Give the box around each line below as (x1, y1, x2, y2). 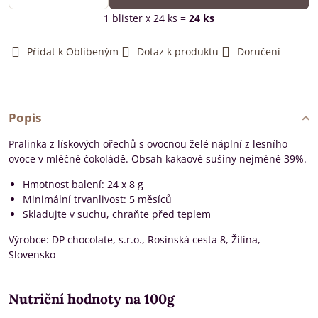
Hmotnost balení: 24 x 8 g (23, 177, 143, 191)
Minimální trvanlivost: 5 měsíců (23, 192, 172, 206)
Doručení (237, 45, 280, 58)
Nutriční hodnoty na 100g (9, 290, 175, 307)
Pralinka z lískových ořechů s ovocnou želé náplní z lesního (9, 137, 287, 150)
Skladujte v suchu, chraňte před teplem (23, 207, 211, 221)
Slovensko (9, 248, 55, 261)
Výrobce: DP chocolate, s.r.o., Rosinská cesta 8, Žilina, (9, 233, 261, 246)
